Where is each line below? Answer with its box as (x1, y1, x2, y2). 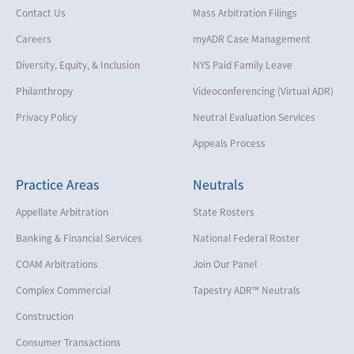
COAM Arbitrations (16, 256, 98, 271)
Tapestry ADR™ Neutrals (193, 282, 300, 297)
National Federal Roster (193, 230, 299, 245)
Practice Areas (16, 174, 99, 194)
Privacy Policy (16, 109, 77, 124)
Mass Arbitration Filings (193, 5, 297, 20)
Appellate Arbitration (16, 204, 108, 219)
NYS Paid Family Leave (193, 57, 292, 72)
